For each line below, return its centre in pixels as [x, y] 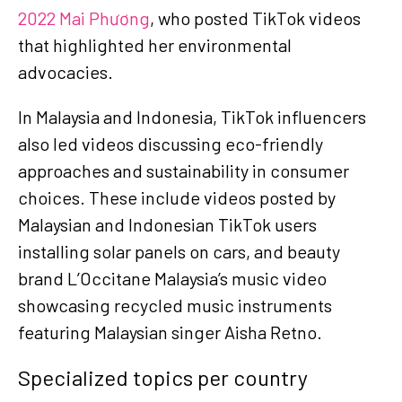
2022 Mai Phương [84, 17]
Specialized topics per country [163, 377]
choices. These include [109, 197]
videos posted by [270, 197]
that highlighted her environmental [155, 44]
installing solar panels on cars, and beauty [179, 251]
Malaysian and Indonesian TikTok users [167, 224]
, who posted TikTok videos [255, 17]
